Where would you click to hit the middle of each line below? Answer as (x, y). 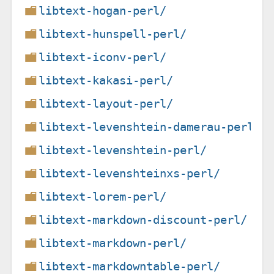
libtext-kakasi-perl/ (106, 80)
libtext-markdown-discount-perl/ (143, 220)
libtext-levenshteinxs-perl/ (130, 173)
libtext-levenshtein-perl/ (123, 150)
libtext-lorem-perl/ (103, 196)
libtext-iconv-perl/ (103, 57)
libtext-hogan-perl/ (103, 10)
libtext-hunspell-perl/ (113, 34)
